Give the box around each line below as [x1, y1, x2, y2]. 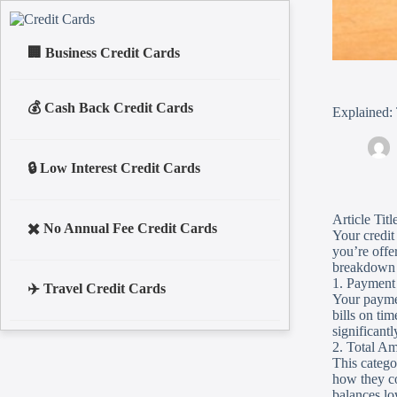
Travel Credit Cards [43, 280, 166, 296]
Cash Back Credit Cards [44, 99, 193, 115]
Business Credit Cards [45, 44, 180, 60]
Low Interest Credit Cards [40, 160, 200, 175]
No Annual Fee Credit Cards [43, 220, 217, 236]
